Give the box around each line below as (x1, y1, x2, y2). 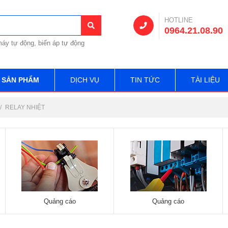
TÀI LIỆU (191, 76, 220, 84)
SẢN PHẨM (2, 76, 39, 84)
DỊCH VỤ (70, 76, 99, 84)
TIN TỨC (130, 76, 160, 84)
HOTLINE (164, 16, 193, 24)
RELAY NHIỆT (5, 104, 45, 111)
